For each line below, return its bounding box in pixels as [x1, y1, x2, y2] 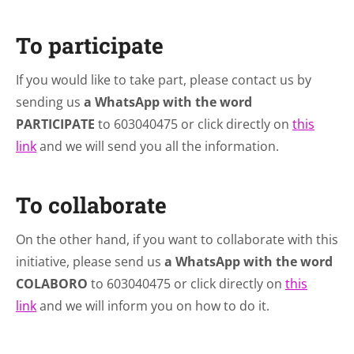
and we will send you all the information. [36, 137, 282, 155]
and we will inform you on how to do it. [36, 297, 269, 314]
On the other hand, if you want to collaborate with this [16, 231, 338, 248]
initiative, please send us [16, 253, 164, 270]
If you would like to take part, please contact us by [16, 71, 311, 88]
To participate [16, 31, 164, 60]
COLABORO [16, 275, 88, 292]
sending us [16, 93, 84, 111]
